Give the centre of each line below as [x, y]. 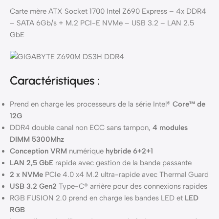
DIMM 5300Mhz [37, 140]
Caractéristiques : [55, 81]
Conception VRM [38, 151]
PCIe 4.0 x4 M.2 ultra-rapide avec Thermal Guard [126, 175]
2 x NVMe [26, 175]
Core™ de [189, 104]
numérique [86, 151]
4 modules [170, 128]
